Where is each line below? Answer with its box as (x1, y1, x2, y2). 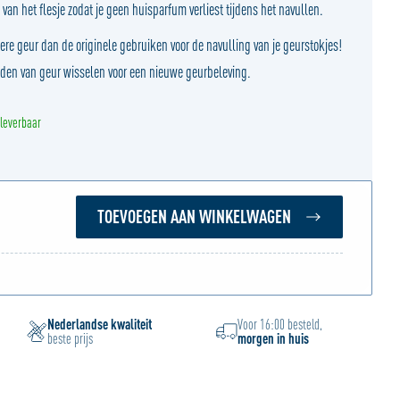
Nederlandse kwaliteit (46, 316, 152, 332)
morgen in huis (237, 330, 310, 346)
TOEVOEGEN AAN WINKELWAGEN (97, 206, 291, 227)
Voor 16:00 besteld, (237, 316, 323, 332)
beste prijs (46, 330, 93, 346)
